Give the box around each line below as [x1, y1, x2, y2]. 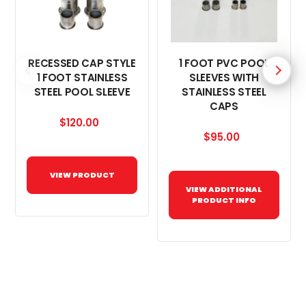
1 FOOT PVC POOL [178, 56, 270, 70]
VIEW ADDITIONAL [186, 184, 262, 195]
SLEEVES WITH [189, 70, 260, 85]
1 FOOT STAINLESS [36, 70, 128, 85]
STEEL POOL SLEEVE [33, 85, 130, 99]
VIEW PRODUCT [49, 169, 115, 181]
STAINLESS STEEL [182, 85, 266, 99]
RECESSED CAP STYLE [28, 56, 136, 70]
